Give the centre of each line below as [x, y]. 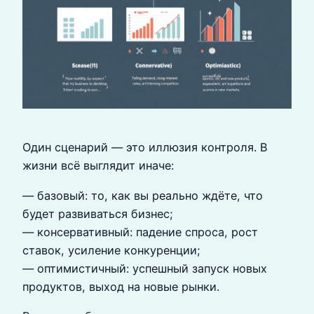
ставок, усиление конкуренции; [111, 250]
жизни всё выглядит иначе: [98, 166]
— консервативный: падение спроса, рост [140, 232]
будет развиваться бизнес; [98, 213]
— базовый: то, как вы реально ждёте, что [143, 195]
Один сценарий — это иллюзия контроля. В [145, 148]
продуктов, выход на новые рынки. [121, 286]
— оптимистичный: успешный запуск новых [145, 268]
